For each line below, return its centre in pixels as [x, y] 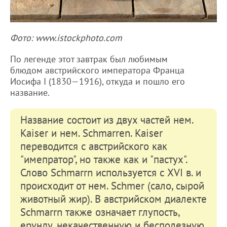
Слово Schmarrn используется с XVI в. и [111, 172]
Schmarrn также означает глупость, [100, 212]
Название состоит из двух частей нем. [107, 120]
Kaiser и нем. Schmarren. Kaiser [91, 133]
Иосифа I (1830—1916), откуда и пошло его [98, 81]
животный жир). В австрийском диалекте [113, 199]
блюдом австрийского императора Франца [97, 70]
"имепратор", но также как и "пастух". [104, 159]
